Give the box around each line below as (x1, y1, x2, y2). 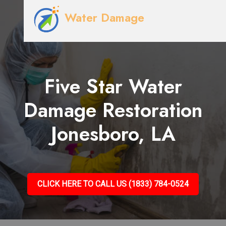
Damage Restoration (23, 96, 203, 125)
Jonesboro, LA (50, 120, 176, 148)
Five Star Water (44, 72, 182, 101)
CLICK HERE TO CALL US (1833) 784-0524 (37, 179, 189, 189)
